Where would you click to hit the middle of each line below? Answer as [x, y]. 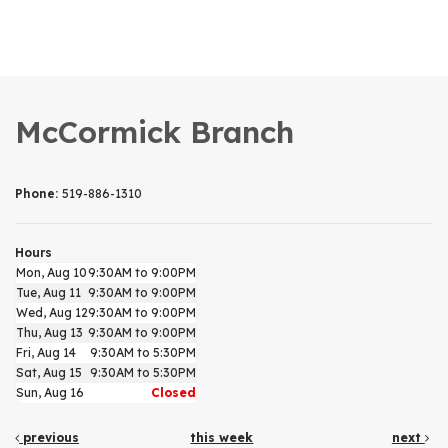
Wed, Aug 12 [52, 312]
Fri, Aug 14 [46, 352]
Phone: [38, 193]
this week [222, 437]
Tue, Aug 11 [48, 292]
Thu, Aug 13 [49, 332]
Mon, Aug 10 [51, 272]
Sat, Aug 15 [49, 372]
